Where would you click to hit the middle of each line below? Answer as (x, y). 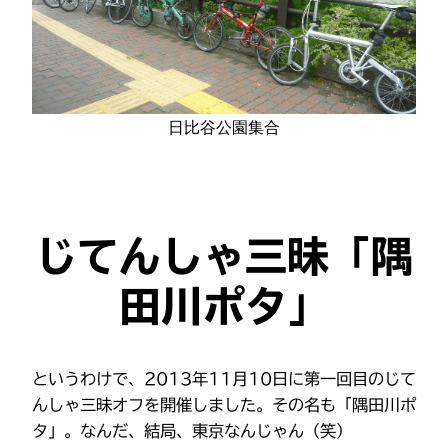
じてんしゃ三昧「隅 (224, 255)
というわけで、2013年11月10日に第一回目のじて (224, 378)
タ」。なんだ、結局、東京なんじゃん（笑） (192, 430)
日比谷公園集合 (224, 126)
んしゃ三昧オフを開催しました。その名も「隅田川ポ (224, 404)
